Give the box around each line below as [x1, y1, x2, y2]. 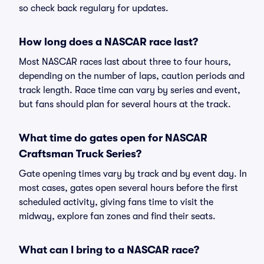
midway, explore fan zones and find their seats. [19, 211, 216, 222]
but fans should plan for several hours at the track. [19, 99, 231, 110]
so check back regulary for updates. [19, 3, 169, 14]
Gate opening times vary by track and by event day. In [19, 169, 247, 179]
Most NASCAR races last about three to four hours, [19, 57, 231, 67]
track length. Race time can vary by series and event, [19, 85, 240, 95]
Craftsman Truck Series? [19, 148, 141, 160]
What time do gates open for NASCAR [19, 132, 207, 144]
